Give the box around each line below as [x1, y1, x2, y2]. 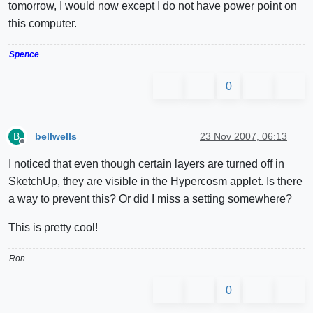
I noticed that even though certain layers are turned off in [8, 158, 284, 170]
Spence [9, 50, 39, 60]
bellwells [35, 130, 77, 142]
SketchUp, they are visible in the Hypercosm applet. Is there [8, 175, 303, 188]
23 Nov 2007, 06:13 [200, 130, 287, 142]
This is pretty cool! [8, 221, 98, 234]
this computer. [8, 17, 77, 30]
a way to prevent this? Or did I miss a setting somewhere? [8, 193, 292, 205]
